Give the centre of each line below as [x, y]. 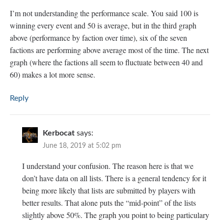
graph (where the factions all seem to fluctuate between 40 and [106, 62]
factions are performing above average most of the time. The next [109, 50]
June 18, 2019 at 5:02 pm [82, 146]
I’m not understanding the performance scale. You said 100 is [104, 13]
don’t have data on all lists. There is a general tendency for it [114, 178]
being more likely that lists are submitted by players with [109, 191]
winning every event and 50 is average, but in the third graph [103, 26]
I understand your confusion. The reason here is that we [108, 166]
